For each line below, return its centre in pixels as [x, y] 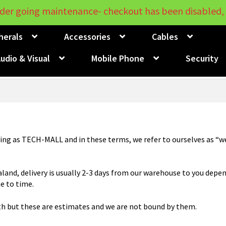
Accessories [87, 37]
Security [202, 59]
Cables [165, 37]
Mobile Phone [118, 59]
